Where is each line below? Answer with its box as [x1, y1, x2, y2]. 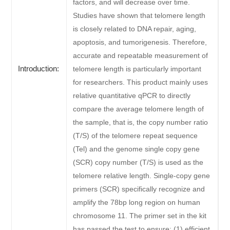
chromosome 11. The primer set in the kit [73, 212, 207, 220]
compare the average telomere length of [73, 105, 204, 113]
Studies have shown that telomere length [73, 11, 206, 20]
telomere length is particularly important [73, 65, 202, 73]
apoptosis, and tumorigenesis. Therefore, [73, 38, 207, 47]
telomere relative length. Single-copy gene [73, 171, 210, 180]
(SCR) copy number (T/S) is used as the [73, 158, 204, 167]
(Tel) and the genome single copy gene [73, 145, 200, 154]
